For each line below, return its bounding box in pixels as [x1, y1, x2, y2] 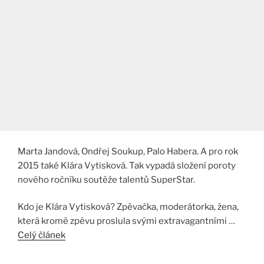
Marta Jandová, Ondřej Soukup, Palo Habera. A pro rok [18, 146, 238, 157]
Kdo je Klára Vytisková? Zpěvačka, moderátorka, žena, [18, 202, 239, 212]
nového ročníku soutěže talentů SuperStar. [18, 174, 195, 185]
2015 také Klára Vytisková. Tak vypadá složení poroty [18, 160, 236, 171]
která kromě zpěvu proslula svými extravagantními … [18, 216, 235, 226]
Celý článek [18, 230, 65, 240]
